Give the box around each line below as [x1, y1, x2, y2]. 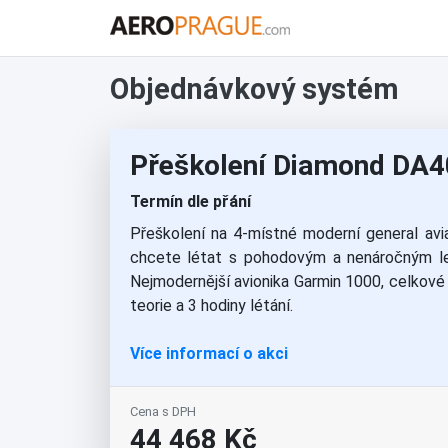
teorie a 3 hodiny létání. [129, 296, 293, 315]
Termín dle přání [129, 192, 251, 211]
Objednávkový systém [109, 72, 399, 106]
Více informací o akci [129, 344, 288, 363]
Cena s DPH [129, 404, 196, 419]
